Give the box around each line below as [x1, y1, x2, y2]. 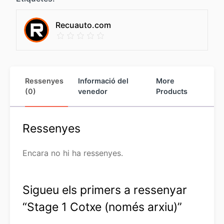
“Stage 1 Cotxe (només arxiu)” [22, 200, 182, 214]
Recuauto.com [55, 19, 111, 30]
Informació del [77, 76, 128, 85]
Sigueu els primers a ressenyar [22, 183, 187, 197]
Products [155, 87, 187, 96]
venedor [77, 87, 107, 96]
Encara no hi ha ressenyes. [22, 148, 123, 158]
